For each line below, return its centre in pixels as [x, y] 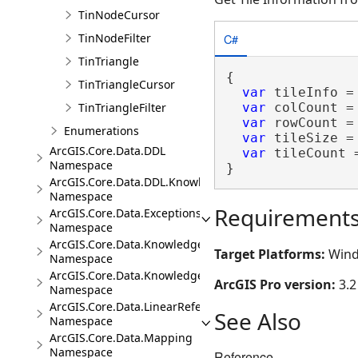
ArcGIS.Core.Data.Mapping [121, 338]
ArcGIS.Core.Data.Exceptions [125, 213]
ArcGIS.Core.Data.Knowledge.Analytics [152, 275]
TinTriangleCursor [127, 84]
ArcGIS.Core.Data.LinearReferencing [146, 306]
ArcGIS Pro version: [276, 284]
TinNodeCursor [119, 15]
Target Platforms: [271, 254]
